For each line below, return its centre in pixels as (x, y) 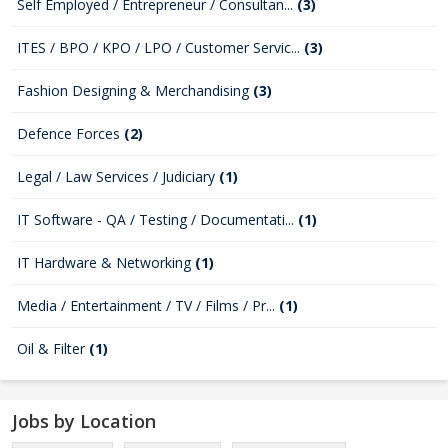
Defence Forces (70, 133)
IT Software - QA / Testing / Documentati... (157, 219)
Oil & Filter (53, 348)
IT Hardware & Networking (106, 262)
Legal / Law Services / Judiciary (118, 176)
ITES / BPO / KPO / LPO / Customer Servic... (160, 47)
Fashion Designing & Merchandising (135, 90)
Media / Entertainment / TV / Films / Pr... (148, 305)
